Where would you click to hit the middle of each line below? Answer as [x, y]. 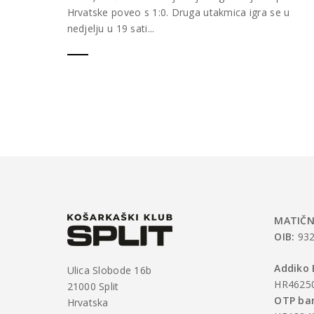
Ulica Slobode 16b [109, 270]
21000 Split [93, 286]
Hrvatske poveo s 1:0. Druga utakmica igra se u [178, 12]
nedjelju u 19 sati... [111, 28]
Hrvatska [88, 302]
